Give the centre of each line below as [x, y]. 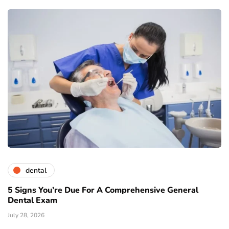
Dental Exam [32, 201]
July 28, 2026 [26, 215]
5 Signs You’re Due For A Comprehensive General [103, 190]
